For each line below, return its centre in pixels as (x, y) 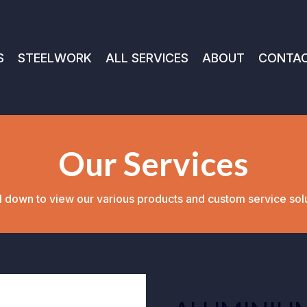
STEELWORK (55, 58)
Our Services (153, 163)
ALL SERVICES (147, 58)
